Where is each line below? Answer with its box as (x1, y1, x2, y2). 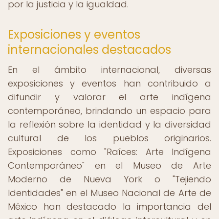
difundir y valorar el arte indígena (8, 91, 211, 103)
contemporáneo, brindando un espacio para (8, 105, 211, 117)
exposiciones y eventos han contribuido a (8, 77, 211, 89)
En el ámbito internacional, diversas (8, 64, 211, 76)
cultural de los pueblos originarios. (8, 132, 211, 144)
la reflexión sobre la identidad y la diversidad (8, 118, 211, 131)
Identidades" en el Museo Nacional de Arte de (8, 187, 211, 199)
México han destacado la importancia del (8, 200, 211, 213)
